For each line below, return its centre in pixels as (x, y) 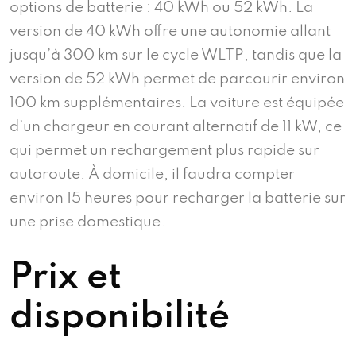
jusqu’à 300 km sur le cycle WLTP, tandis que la (176, 55)
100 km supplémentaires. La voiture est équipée (177, 103)
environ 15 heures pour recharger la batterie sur (178, 198)
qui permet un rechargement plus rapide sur (164, 151)
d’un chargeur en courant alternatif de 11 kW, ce (176, 127)
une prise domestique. (87, 222)
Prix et (66, 278)
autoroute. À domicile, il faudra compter (152, 174)
